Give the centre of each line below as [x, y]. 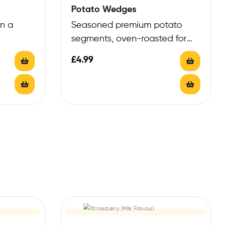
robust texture [100, 53]
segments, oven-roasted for [129, 39]
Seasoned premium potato [126, 25]
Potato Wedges [103, 10]
